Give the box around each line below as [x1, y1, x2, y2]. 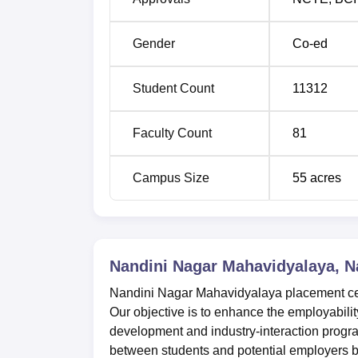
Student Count [133, 81, 214, 95]
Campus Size [133, 170, 209, 185]
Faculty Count [133, 125, 212, 140]
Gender [133, 36, 175, 50]
